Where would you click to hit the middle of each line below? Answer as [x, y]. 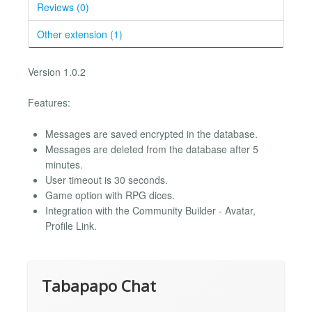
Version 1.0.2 [57, 71]
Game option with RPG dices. [110, 195]
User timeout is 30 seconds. [107, 179]
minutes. [64, 164]
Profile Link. [71, 225]
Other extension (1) [80, 34]
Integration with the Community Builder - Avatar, [150, 210]
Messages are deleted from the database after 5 [152, 149]
